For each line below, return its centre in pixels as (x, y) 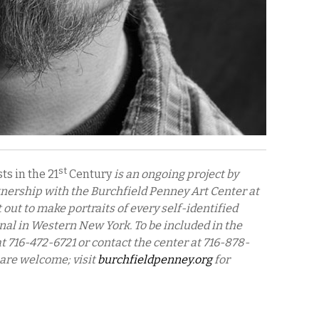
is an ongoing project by (175, 174)
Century (89, 174)
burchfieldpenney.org (155, 260)
